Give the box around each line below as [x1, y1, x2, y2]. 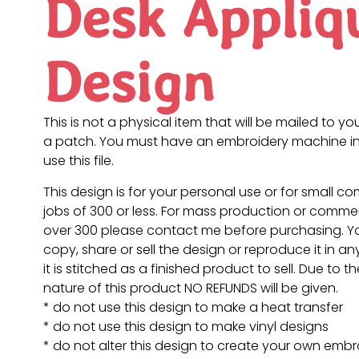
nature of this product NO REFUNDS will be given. [42, 278, 338, 297]
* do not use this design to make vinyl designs [42, 317, 329, 336]
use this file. [42, 151, 114, 171]
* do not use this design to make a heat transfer [42, 297, 343, 317]
